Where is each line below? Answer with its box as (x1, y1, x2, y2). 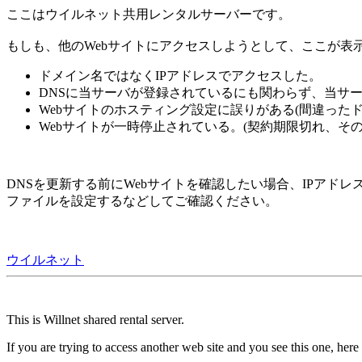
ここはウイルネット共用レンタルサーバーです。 (6, 7, 291, 21)
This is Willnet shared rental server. (6, 313, 184, 326)
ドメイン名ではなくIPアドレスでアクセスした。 (39, 69, 322, 82)
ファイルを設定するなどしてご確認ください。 (6, 194, 278, 208)
